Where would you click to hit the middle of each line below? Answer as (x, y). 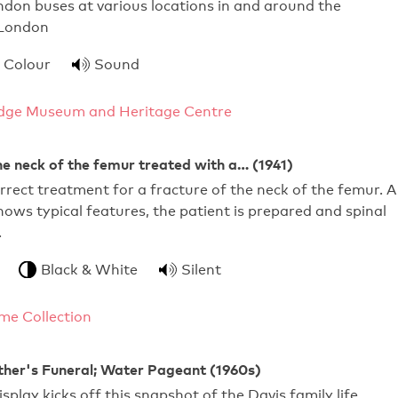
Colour (27, 64)
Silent (201, 269)
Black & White (89, 269)
